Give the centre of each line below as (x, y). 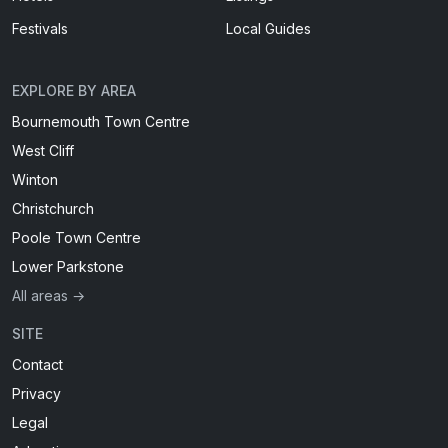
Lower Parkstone (68, 266)
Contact (37, 364)
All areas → (48, 295)
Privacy (36, 393)
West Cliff (43, 150)
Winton (35, 179)
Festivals (40, 28)
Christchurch (53, 208)
